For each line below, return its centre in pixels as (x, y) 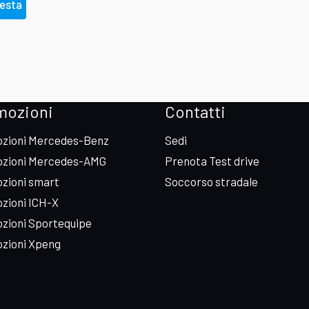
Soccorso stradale (211, 182)
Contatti (195, 112)
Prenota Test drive (212, 161)
